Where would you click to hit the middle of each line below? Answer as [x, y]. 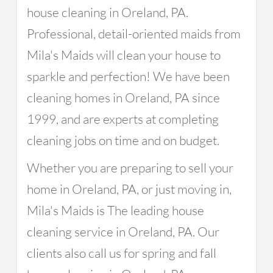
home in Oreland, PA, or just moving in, [129, 189]
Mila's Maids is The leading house [115, 210]
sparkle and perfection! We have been [128, 76]
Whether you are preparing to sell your [130, 168]
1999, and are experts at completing [122, 119]
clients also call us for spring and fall [121, 253]
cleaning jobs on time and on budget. [123, 140]
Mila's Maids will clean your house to [123, 55]
